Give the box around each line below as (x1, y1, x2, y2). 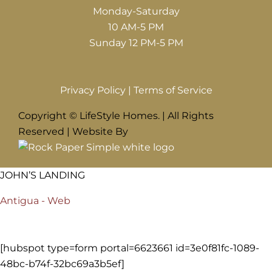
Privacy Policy (59, 84, 126, 96)
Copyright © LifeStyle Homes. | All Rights (18, 109, 214, 121)
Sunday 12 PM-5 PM (89, 36, 183, 49)
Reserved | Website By (18, 125, 128, 137)
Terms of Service (133, 84, 212, 96)
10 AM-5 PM (108, 21, 164, 33)
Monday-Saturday (92, 5, 180, 17)
